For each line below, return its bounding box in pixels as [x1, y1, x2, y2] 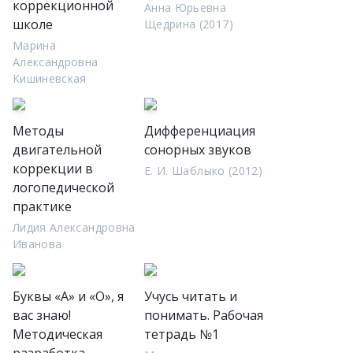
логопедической [13, 179, 114, 196]
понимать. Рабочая [144, 307, 263, 324]
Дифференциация [144, 122, 255, 139]
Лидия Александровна [13, 220, 136, 235]
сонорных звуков [144, 141, 251, 158]
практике [13, 198, 72, 215]
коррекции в [13, 160, 93, 177]
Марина [13, 38, 57, 53]
